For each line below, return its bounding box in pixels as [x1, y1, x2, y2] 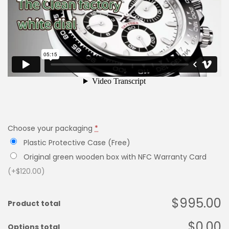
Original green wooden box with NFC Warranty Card [24, 152, 207, 162]
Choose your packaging [8, 123, 93, 133]
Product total [8, 198, 60, 209]
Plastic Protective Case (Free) [24, 138, 130, 148]
